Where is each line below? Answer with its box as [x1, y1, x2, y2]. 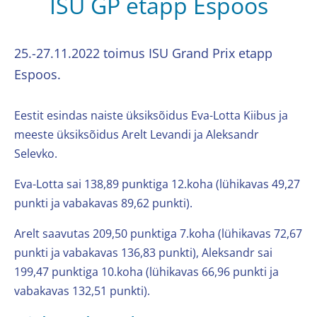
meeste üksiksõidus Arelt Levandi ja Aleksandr [14, 126, 259, 142]
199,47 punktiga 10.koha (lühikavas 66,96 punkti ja [14, 263, 279, 279]
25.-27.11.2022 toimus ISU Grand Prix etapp [14, 44, 272, 62]
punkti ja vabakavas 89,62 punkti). [14, 195, 192, 211]
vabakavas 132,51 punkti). [14, 282, 150, 299]
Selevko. [14, 145, 57, 161]
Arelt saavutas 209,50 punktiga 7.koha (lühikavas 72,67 [14, 225, 302, 241]
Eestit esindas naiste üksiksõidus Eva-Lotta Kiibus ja [14, 107, 288, 123]
